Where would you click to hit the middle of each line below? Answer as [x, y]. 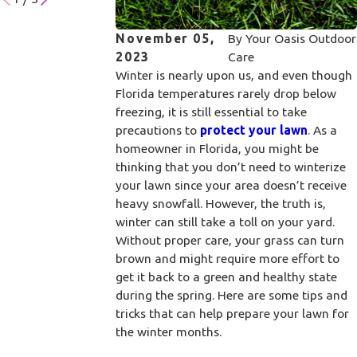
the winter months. [169, 331]
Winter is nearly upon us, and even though [234, 75]
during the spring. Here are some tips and [232, 294]
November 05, [165, 38]
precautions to [158, 129]
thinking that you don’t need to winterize [231, 166]
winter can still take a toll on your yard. [226, 221]
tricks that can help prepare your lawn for [233, 313]
